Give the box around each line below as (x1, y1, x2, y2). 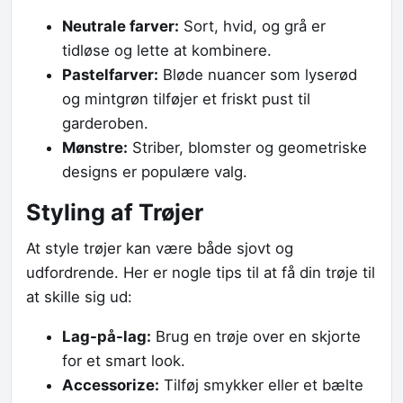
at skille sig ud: (26, 287, 132, 306)
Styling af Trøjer (26, 198, 203, 226)
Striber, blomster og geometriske (128, 138, 367, 157)
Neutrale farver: (62, 16, 179, 35)
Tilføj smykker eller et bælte (159, 375, 363, 394)
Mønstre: (62, 138, 128, 157)
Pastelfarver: (62, 65, 158, 84)
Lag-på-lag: (62, 327, 151, 345)
